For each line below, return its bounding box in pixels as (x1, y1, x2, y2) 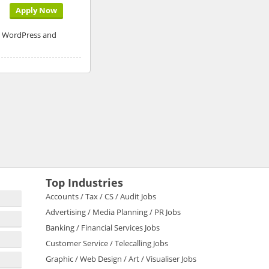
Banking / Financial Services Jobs (46, 222, 160, 233)
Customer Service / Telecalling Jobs (46, 237, 168, 249)
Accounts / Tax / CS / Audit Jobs (46, 190, 156, 202)
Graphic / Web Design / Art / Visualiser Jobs (46, 253, 196, 264)
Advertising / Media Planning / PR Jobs (46, 206, 181, 217)
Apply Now (15, 4, 57, 16)
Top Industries (46, 175, 123, 190)
